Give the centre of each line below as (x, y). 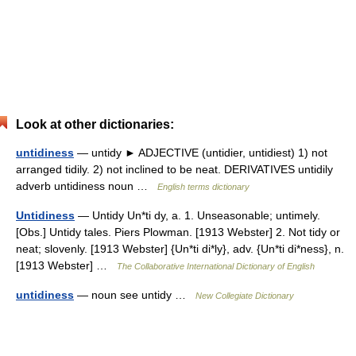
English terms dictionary (203, 187)
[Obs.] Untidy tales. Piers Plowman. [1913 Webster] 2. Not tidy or (178, 232)
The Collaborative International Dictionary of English (216, 266)
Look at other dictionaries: (95, 124)
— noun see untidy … (135, 295)
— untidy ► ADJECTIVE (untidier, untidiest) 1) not (201, 153)
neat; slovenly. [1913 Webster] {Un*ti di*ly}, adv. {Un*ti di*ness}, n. (180, 249)
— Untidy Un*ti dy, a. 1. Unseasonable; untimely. (197, 215)
